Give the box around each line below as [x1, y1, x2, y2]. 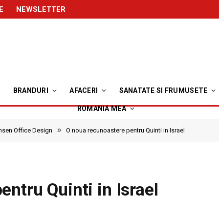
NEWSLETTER [16, 4, 66, 14]
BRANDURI [13, 87, 48, 94]
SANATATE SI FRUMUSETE [119, 87, 208, 94]
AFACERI [69, 87, 98, 94]
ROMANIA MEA [77, 105, 126, 112]
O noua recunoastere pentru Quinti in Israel [66, 127, 185, 134]
